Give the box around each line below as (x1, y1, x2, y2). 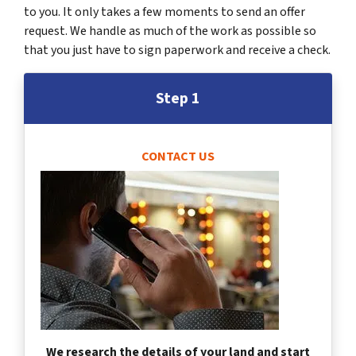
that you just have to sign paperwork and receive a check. (24, 41, 331, 60)
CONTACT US (141, 148, 215, 166)
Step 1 (156, 87, 200, 110)
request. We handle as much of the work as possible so (24, 22, 316, 41)
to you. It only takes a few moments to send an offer (24, 3, 305, 21)
